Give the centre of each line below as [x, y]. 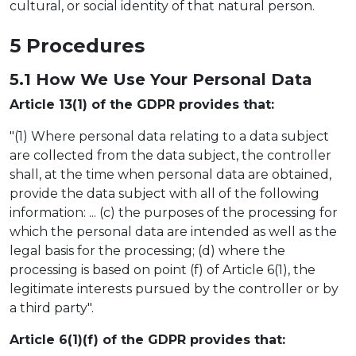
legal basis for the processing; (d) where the [147, 250]
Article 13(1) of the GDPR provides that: [142, 104]
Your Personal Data [229, 79]
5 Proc [41, 45]
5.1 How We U [68, 79]
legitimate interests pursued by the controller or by [174, 288]
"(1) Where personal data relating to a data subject [169, 136]
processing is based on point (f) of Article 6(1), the [163, 269]
